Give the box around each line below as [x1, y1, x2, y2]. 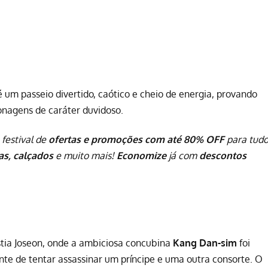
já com [166, 150, 199, 162]
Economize [117, 150, 166, 162]
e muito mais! [53, 150, 117, 162]
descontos [199, 150, 246, 162]
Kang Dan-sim [173, 236, 237, 249]
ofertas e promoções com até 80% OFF [48, 133, 224, 146]
